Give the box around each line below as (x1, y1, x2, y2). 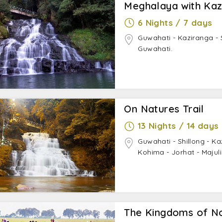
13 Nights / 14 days (137, 120, 219, 131)
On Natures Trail (124, 103, 204, 115)
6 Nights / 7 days (137, 17, 213, 28)
